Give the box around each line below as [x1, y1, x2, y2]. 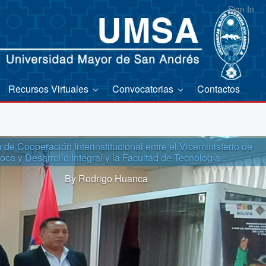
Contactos [197, 81, 240, 96]
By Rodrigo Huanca [65, 172, 148, 186]
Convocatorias [112, 81, 176, 96]
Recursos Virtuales [8, 81, 91, 96]
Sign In [228, 3, 254, 15]
